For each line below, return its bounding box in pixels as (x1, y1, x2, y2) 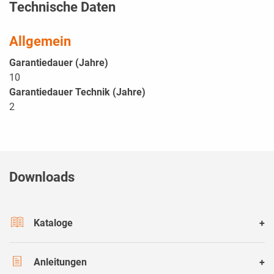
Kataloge (34, 217, 73, 229)
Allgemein (9, 34, 71, 50)
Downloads (9, 169, 75, 185)
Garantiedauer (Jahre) (9, 57, 108, 69)
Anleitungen (34, 256, 87, 268)
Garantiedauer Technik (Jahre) (9, 86, 146, 98)
